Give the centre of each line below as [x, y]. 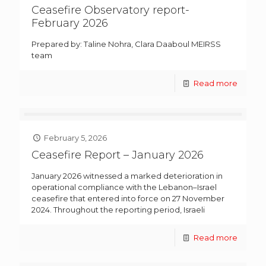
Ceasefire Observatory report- [110, 10]
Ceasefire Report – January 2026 [118, 155]
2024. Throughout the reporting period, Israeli [118, 209]
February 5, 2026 [76, 137]
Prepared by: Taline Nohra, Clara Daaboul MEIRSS [126, 44]
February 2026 [70, 23]
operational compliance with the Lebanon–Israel [124, 187]
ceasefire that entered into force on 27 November [128, 198]
